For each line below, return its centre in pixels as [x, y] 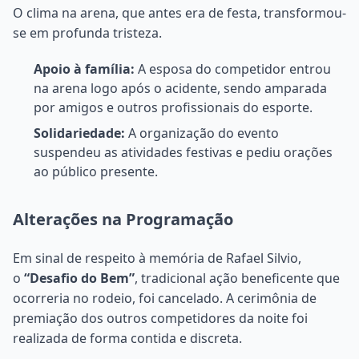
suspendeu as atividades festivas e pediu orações [183, 152]
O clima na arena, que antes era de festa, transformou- [179, 12]
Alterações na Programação [123, 219]
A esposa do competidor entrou [233, 69]
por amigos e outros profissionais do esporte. [173, 107]
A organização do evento [202, 133]
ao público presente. [96, 171]
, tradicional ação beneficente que [237, 278]
